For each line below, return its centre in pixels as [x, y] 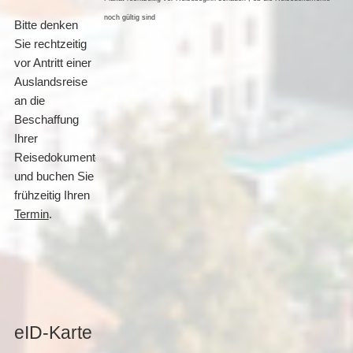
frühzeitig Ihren [52, 195]
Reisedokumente [58, 158]
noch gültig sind [130, 17]
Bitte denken [46, 25]
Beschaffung [46, 120]
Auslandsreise [50, 82]
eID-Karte [53, 333]
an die [29, 101]
